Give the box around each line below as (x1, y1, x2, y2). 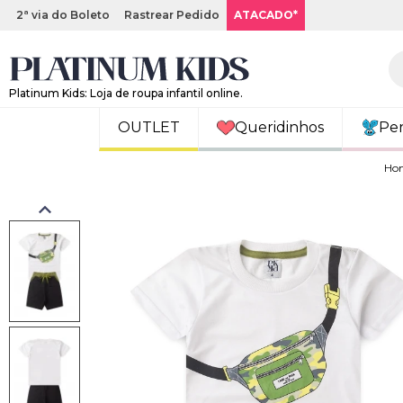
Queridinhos (234, 119, 324, 136)
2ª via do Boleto (16, 8, 110, 22)
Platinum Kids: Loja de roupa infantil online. (9, 85, 243, 100)
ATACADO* (234, 8, 298, 22)
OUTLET (117, 119, 180, 136)
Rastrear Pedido (124, 8, 219, 22)
